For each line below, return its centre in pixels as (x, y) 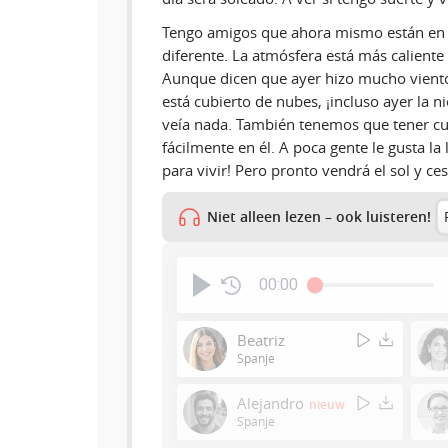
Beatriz (261, 339)
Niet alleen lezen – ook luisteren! (319, 217)
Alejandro (270, 403)
